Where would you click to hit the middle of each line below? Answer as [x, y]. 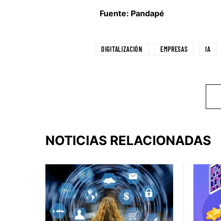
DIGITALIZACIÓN [122, 49]
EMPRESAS [174, 49]
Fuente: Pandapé [132, 13]
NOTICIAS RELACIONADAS [128, 140]
